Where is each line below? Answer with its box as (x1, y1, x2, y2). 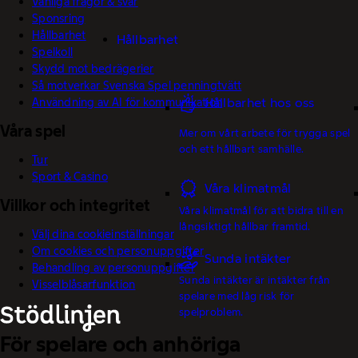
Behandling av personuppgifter (32, 260, 195, 275)
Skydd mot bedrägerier (32, 61, 154, 76)
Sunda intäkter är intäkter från (179, 273, 331, 287)
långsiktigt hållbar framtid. (179, 219, 311, 233)
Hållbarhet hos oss (204, 95, 315, 111)
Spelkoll (32, 44, 74, 59)
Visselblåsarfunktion (32, 276, 136, 292)
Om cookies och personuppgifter (32, 243, 205, 258)
